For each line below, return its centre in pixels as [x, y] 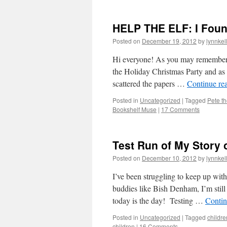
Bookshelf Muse [135, 109]
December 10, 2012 [169, 158]
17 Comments [180, 109]
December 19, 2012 [169, 41]
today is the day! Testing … [159, 200]
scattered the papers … [150, 83]
